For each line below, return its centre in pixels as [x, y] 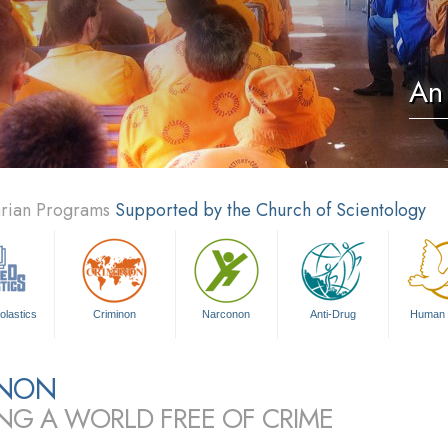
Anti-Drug [333, 314]
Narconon [226, 314]
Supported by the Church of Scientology [270, 210]
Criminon [115, 314]
